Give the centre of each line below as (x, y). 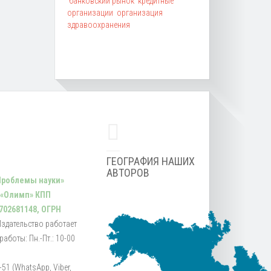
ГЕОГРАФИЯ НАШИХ (151, 161)
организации (90, 12)
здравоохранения (99, 24)
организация (140, 12)
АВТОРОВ (128, 172)
